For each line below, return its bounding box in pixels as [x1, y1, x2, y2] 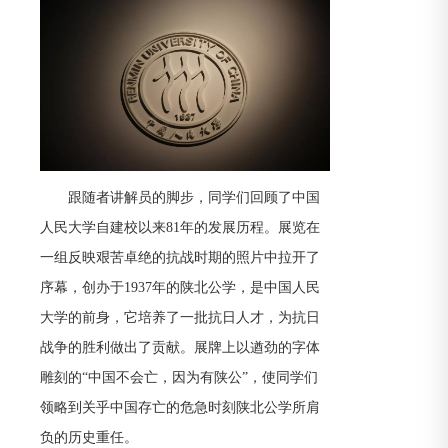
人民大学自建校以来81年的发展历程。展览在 [40, 220, 320, 235]
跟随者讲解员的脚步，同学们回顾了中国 [68, 190, 320, 205]
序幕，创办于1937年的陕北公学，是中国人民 [40, 280, 320, 295]
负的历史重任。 [40, 430, 138, 445]
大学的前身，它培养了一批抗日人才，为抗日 [40, 310, 320, 325]
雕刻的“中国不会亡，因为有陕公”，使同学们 [40, 370, 318, 385]
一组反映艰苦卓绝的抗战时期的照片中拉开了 [40, 250, 320, 265]
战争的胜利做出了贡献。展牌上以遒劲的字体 [40, 340, 320, 355]
